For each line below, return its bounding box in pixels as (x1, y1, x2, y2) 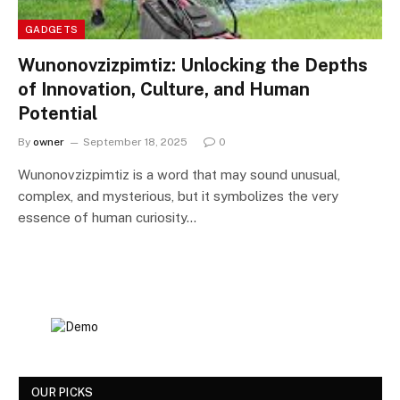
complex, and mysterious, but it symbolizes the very (18, 187, 338, 204)
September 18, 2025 (83, 135, 187, 148)
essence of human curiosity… (18, 209, 196, 225)
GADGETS (25, 23, 79, 35)
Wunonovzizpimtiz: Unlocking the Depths (18, 54, 368, 76)
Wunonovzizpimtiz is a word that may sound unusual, (18, 166, 340, 182)
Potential (18, 102, 97, 124)
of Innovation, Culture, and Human (18, 78, 310, 100)
